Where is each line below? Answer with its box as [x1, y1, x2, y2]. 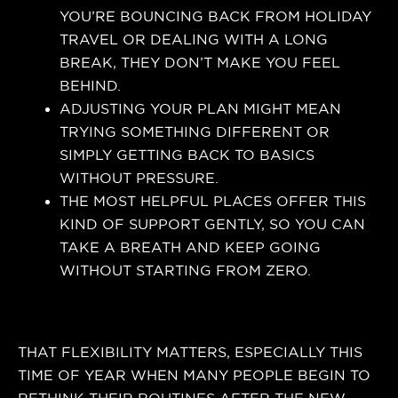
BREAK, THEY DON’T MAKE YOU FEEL [60, 55, 341, 71]
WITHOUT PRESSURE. [60, 171, 219, 187]
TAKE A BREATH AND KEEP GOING [60, 240, 322, 256]
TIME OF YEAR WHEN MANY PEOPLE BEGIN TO [18, 367, 370, 383]
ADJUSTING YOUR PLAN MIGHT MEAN [60, 101, 342, 117]
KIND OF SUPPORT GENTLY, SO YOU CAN [60, 217, 366, 233]
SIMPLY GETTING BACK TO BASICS [60, 147, 315, 163]
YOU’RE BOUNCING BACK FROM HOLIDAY [60, 9, 372, 25]
